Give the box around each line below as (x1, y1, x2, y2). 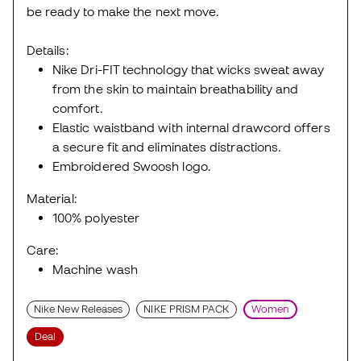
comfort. (52, 100, 103, 115)
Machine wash (52, 261, 138, 276)
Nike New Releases (34, 302, 123, 315)
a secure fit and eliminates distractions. (52, 139, 282, 154)
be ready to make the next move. (27, 3, 220, 19)
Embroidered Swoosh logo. (52, 158, 211, 173)
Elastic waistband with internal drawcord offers (52, 119, 330, 135)
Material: (27, 190, 77, 205)
